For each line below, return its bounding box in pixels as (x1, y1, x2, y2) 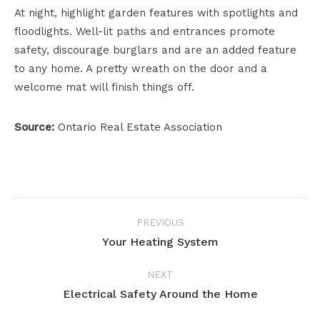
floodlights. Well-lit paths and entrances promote (14, 25, 275, 39)
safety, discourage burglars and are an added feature (14, 44, 296, 57)
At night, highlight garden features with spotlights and (14, 6, 298, 20)
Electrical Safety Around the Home (62, 287, 258, 301)
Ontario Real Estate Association (54, 121, 222, 134)
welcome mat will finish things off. (14, 81, 194, 94)
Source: (14, 121, 54, 134)
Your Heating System (101, 235, 219, 249)
